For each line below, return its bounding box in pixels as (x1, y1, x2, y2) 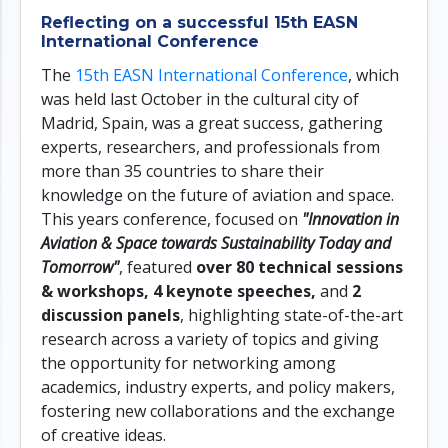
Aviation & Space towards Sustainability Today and (41, 231, 391, 254)
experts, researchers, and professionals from (41, 135, 380, 158)
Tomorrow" (41, 255, 119, 278)
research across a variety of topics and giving (41, 327, 379, 350)
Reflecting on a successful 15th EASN (41, 12, 358, 32)
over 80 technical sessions (196, 255, 403, 278)
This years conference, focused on (41, 207, 302, 230)
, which (348, 63, 399, 86)
